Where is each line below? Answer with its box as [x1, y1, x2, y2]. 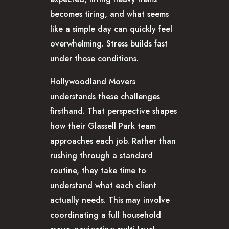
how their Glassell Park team [50, 120, 156, 132]
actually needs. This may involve [50, 194, 170, 207]
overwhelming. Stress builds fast [50, 38, 168, 50]
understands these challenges [50, 90, 160, 103]
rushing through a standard [50, 150, 153, 162]
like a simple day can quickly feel [50, 23, 172, 35]
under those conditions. [50, 53, 139, 65]
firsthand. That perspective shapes [50, 105, 177, 118]
